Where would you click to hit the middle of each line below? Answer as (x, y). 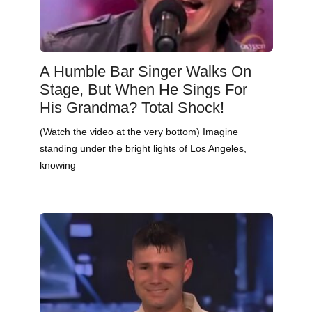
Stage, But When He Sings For (143, 90)
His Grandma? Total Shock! (132, 108)
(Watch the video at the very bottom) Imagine (139, 132)
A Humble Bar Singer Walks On (145, 72)
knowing (57, 165)
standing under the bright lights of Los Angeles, (143, 149)
